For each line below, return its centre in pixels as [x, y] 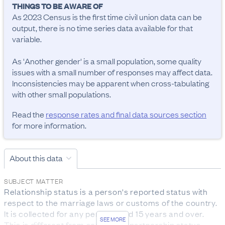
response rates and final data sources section [126, 114]
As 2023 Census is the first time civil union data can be [107, 17]
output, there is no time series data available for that [102, 28]
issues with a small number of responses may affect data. [112, 72]
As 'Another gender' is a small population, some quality [107, 61]
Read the [29, 114]
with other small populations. [62, 94]
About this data [36, 158]
